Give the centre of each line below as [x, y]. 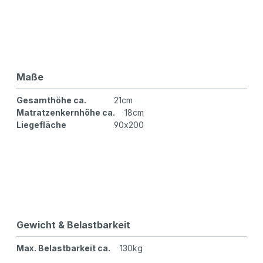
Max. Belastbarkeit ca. [63, 248]
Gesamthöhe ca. [51, 100]
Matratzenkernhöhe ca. [65, 113]
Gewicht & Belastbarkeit [73, 225]
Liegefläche [41, 125]
